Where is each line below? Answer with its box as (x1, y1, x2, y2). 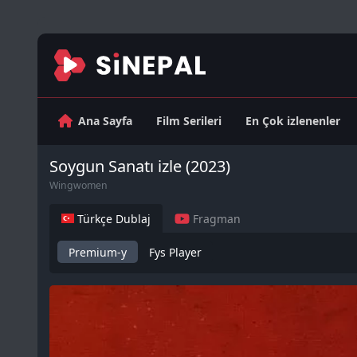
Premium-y (69, 244, 127, 260)
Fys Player (149, 244, 202, 260)
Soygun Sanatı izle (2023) (49, 155, 230, 177)
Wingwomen (49, 178, 108, 192)
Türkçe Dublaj (74, 211, 151, 226)
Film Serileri (156, 113, 222, 128)
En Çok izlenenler (245, 113, 341, 128)
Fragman (189, 211, 241, 226)
